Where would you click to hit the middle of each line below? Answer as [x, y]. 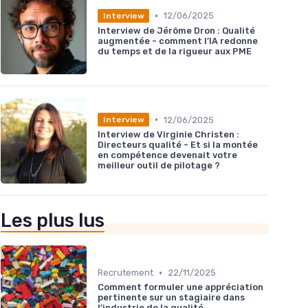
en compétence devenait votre [167, 155]
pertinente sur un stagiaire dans [171, 298]
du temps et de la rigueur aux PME [175, 51]
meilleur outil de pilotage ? [159, 166]
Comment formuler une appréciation [180, 287]
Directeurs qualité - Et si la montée [178, 145]
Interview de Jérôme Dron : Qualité [176, 30]
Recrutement [125, 273]
